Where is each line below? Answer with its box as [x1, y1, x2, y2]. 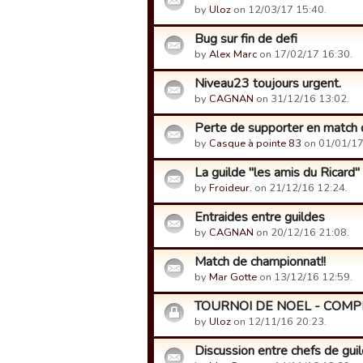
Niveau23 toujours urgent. [194, 75, 341, 92]
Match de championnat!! [194, 253, 326, 271]
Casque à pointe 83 [209, 136, 301, 151]
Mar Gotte [209, 270, 257, 284]
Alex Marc [209, 47, 257, 62]
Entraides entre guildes [194, 208, 325, 226]
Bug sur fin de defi [194, 30, 297, 48]
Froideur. [209, 181, 252, 195]
